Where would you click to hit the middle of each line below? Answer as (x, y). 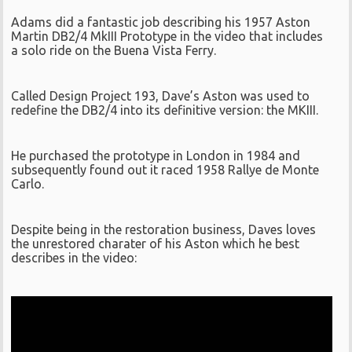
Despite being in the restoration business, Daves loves (164, 229)
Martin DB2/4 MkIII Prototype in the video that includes (167, 36)
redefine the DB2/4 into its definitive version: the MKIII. (165, 110)
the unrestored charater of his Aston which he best (156, 243)
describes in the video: (74, 257)
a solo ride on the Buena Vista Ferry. (114, 50)
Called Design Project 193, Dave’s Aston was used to (161, 95)
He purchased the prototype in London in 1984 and (156, 155)
